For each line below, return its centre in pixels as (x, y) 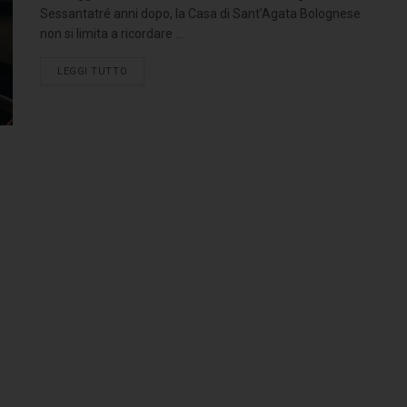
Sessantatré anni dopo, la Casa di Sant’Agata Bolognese (200, 14)
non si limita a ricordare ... (112, 34)
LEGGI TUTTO (93, 71)
